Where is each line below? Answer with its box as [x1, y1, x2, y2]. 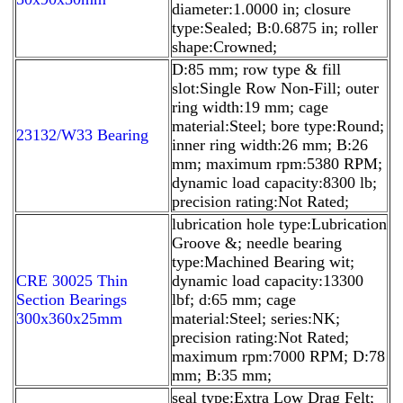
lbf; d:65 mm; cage [172, 290, 296, 309]
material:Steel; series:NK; [172, 309, 340, 327]
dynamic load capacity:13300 [172, 271, 363, 290]
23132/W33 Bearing [16, 125, 148, 144]
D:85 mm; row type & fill [172, 59, 341, 78]
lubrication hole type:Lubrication [172, 214, 387, 233]
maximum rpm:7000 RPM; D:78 [172, 346, 385, 365]
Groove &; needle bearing [172, 233, 342, 252]
